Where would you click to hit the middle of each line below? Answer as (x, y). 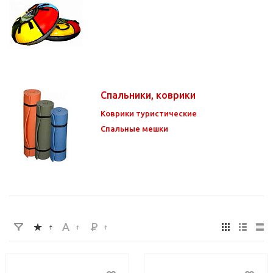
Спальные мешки (134, 128)
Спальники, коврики (149, 95)
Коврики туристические (149, 113)
